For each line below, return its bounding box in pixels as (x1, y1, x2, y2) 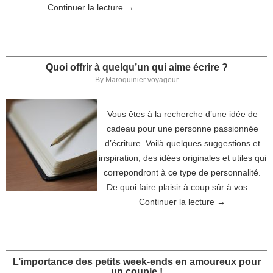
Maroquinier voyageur (105, 76, 179, 84)
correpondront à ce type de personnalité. (104, 168, 261, 177)
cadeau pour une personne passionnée (106, 124, 258, 133)
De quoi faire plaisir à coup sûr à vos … (106, 182, 258, 192)
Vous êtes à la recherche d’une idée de (107, 109, 258, 119)
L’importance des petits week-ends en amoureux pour (12, 257, 261, 267)
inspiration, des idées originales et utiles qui (98, 153, 266, 163)
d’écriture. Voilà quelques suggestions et (104, 138, 260, 148)
